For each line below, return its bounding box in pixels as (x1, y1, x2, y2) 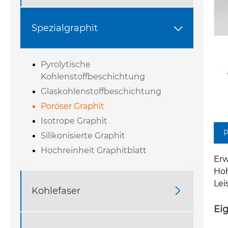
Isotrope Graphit (41, 116, 107, 126)
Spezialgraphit (32, 22, 98, 34)
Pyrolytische (41, 60, 91, 70)
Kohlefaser (32, 185, 80, 196)
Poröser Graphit (41, 101, 104, 111)
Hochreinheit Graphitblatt (41, 146, 147, 156)
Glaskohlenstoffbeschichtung (41, 87, 161, 97)
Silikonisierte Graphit (41, 131, 125, 141)
